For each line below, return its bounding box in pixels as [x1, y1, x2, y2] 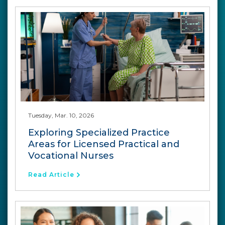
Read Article [28, 170, 74, 178]
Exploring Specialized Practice [28, 127, 170, 138]
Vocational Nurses [28, 150, 114, 161]
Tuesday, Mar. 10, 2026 [28, 111, 94, 119]
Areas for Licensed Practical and [28, 138, 179, 150]
